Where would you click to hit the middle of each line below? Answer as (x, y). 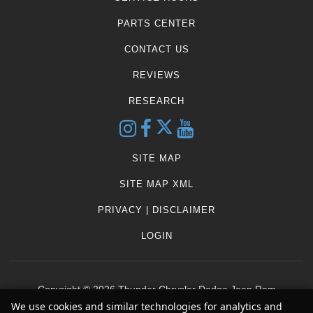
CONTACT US (156, 49)
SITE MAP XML (156, 184)
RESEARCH (156, 101)
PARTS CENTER (156, 23)
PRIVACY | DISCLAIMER (156, 210)
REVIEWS (156, 75)
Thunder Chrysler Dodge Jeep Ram (195, 289)
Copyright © (65, 289)
